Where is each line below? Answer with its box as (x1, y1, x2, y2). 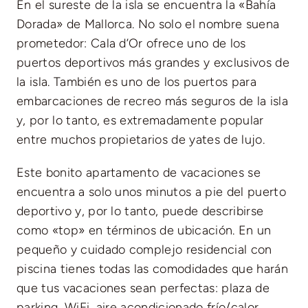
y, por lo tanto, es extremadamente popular (16, 112, 264, 128)
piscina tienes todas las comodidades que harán (16, 261, 288, 276)
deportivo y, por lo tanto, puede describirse (16, 203, 264, 219)
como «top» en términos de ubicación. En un (16, 222, 272, 238)
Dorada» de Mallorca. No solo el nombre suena (16, 16, 280, 32)
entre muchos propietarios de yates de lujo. (16, 131, 265, 147)
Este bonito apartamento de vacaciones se (16, 164, 261, 180)
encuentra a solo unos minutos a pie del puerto (16, 184, 286, 199)
